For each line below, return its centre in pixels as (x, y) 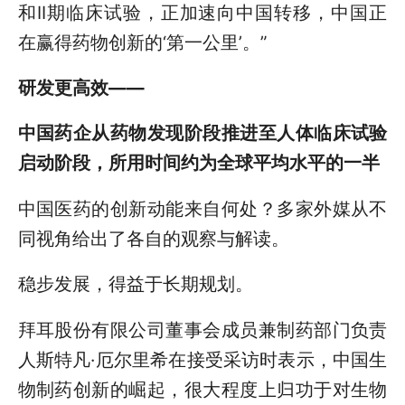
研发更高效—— (81, 88)
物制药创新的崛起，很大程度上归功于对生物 (202, 389)
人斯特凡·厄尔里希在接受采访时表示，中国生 (202, 359)
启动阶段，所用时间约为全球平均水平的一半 (198, 163)
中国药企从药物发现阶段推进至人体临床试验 (202, 133)
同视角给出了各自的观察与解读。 (153, 238)
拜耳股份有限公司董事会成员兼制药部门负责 (202, 330)
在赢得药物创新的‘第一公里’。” (142, 42)
